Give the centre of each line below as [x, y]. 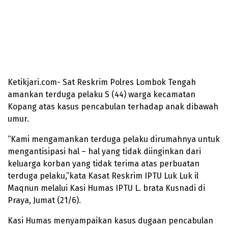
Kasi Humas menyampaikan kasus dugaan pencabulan [110, 221]
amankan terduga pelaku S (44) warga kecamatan [102, 95]
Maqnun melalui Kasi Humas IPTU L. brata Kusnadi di [106, 188]
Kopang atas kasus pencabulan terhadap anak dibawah [113, 107]
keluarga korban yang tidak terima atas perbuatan [104, 164]
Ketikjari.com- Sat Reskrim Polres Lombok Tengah [102, 82]
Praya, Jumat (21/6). [44, 201]
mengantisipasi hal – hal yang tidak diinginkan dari [104, 152]
